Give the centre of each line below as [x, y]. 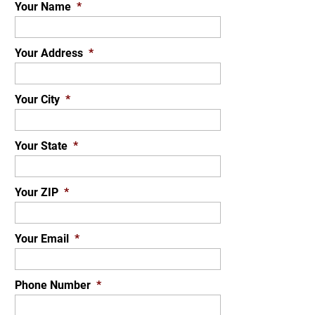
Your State [41, 146]
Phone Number [53, 285]
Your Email [42, 239]
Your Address [49, 53]
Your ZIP [37, 192]
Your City [38, 99]
